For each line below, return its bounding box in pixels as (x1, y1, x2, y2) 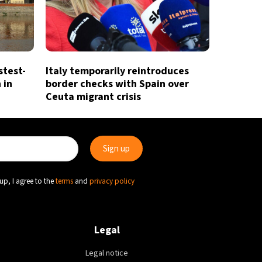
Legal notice (85, 247, 129, 260)
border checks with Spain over (45, 77, 189, 92)
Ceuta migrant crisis (45, 89, 141, 105)
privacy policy (89, 175, 135, 187)
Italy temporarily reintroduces (45, 64, 189, 79)
